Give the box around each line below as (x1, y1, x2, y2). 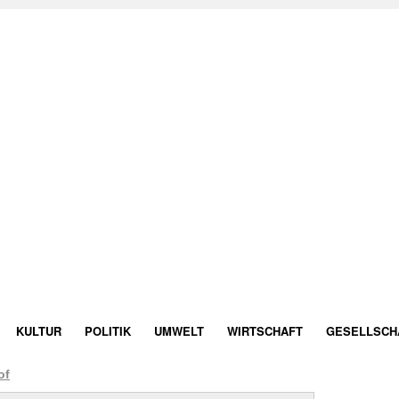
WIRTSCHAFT (227, 322, 303, 339)
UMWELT (154, 322, 204, 339)
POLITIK (85, 322, 131, 339)
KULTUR (16, 322, 61, 339)
